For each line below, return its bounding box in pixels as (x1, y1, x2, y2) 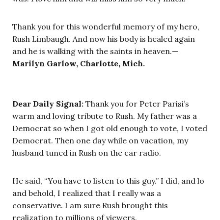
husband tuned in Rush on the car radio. (12, 148, 161, 158)
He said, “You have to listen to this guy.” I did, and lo (12, 176, 204, 186)
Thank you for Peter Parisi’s (83, 99, 189, 109)
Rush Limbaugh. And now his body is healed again (12, 34, 195, 44)
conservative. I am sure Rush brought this (12, 200, 168, 211)
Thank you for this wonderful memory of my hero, (12, 22, 199, 32)
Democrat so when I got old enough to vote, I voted (12, 123, 207, 134)
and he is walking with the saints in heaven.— (12, 46, 178, 56)
